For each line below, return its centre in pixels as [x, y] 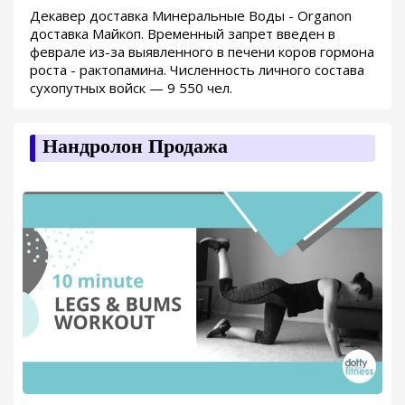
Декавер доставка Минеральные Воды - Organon [191, 15]
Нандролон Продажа [135, 146]
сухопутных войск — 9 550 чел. [131, 87]
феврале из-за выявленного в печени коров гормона [202, 51]
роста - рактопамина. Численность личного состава [197, 69]
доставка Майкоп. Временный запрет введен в [183, 33]
